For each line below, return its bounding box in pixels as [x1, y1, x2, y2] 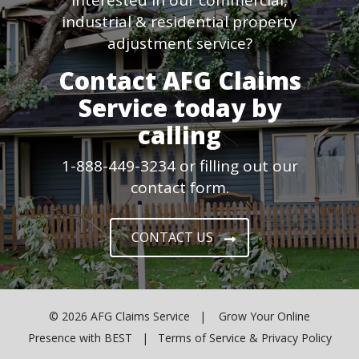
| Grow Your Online [190, 308, 310, 324]
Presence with [27, 329, 104, 345]
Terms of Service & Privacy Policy [157, 329, 332, 345]
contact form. [130, 176, 229, 198]
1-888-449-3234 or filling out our [61, 155, 298, 176]
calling [138, 118, 221, 151]
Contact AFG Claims [58, 63, 301, 97]
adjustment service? [107, 32, 252, 54]
